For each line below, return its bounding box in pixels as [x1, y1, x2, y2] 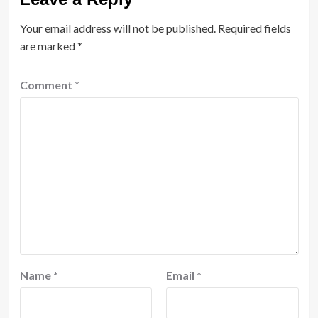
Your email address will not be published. [19, 21, 216, 35]
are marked [19, 38, 77, 53]
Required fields [217, 21, 291, 35]
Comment [19, 77, 75, 92]
